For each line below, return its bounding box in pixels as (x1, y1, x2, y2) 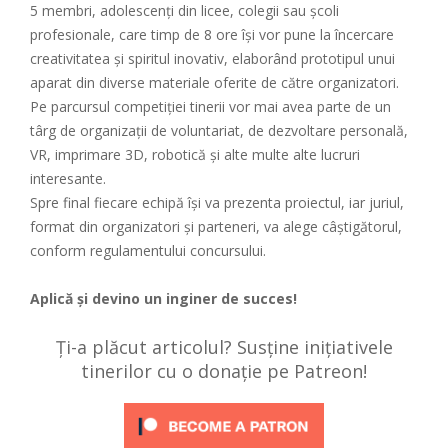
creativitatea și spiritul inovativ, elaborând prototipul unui (30, 49, 395, 69)
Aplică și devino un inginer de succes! (30, 289, 297, 309)
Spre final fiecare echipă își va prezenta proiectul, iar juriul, (30, 193, 404, 213)
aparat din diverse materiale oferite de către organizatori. (30, 73, 399, 93)
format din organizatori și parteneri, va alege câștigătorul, (30, 217, 402, 237)
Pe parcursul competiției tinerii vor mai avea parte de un (30, 97, 391, 117)
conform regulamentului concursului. (30, 241, 266, 261)
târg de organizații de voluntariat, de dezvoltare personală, (30, 121, 408, 141)
